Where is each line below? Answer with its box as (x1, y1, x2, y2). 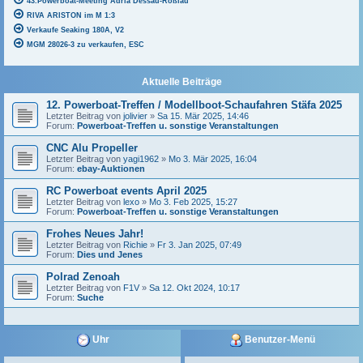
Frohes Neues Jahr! (46, 228, 143, 240)
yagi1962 (123, 154, 159, 164)
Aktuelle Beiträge (141, 76, 222, 88)
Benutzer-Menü (241, 334, 315, 346)
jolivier (123, 111, 147, 121)
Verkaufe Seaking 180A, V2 (27, 26, 124, 34)
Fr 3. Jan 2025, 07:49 (157, 240, 241, 250)
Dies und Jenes (77, 250, 143, 259)
